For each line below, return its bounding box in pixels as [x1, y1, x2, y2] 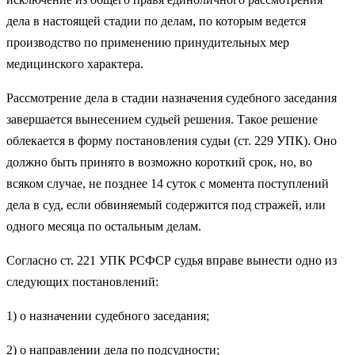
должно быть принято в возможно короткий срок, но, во [6, 155, 312, 169]
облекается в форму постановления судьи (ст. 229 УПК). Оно [6, 133, 337, 147]
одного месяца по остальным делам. [6, 219, 201, 233]
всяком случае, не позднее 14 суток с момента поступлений [6, 176, 329, 190]
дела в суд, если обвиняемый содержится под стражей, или [6, 197, 326, 212]
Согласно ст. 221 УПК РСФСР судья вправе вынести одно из [6, 253, 337, 267]
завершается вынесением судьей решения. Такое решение [6, 112, 318, 126]
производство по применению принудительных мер [6, 35, 289, 49]
